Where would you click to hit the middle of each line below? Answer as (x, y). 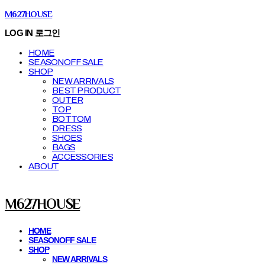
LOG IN (19, 33)
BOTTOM (72, 119)
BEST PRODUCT (86, 91)
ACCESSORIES (83, 157)
